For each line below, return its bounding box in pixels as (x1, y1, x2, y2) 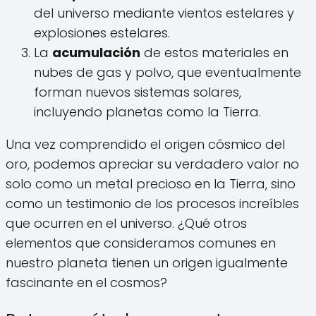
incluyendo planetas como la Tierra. (34, 102, 261, 121)
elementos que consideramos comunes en (6, 233, 276, 252)
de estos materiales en (140, 43, 288, 61)
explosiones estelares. (34, 23, 170, 42)
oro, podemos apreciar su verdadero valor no (6, 154, 299, 173)
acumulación (52, 43, 140, 61)
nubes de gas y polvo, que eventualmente (34, 63, 301, 81)
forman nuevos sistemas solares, (34, 83, 241, 101)
